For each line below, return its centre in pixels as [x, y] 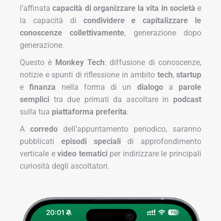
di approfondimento [161, 141]
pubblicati [40, 141]
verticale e [39, 153]
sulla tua [36, 111]
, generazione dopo [163, 33]
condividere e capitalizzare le [142, 20]
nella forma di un [96, 87]
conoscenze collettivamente [72, 33]
